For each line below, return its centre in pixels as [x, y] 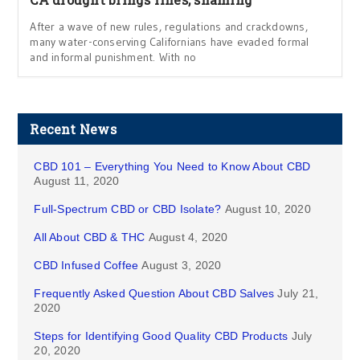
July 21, [298, 294]
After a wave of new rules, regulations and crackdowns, [169, 27]
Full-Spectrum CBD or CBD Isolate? [128, 209]
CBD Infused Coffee [86, 266]
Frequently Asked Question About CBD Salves [154, 294]
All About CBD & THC [90, 237]
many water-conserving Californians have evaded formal [170, 42]
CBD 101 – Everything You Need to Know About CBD [172, 167]
